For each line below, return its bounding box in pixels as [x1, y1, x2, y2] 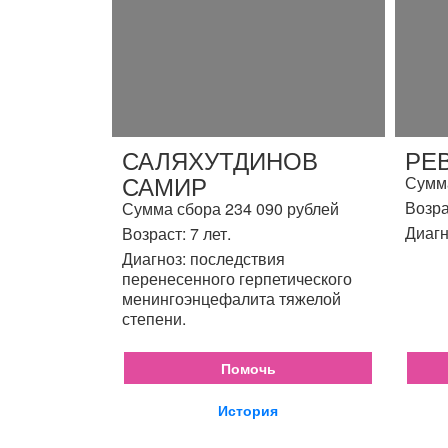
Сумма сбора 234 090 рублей [122, 197, 339, 220]
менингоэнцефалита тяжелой [122, 287, 341, 310]
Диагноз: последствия [122, 247, 285, 270]
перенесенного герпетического [122, 267, 352, 290]
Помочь [220, 358, 276, 378]
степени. [122, 307, 186, 330]
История [218, 400, 279, 420]
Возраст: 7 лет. [122, 222, 231, 245]
